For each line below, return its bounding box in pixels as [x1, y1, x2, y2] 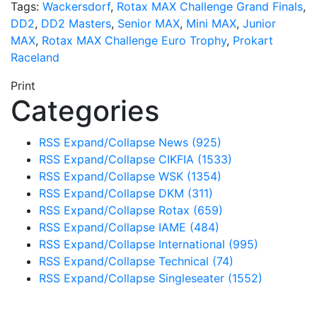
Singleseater [158, 270, 228, 285]
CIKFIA [158, 151, 197, 166]
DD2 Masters [41, 16, 111, 30]
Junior [243, 16, 276, 30]
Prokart [233, 33, 273, 47]
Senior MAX [117, 16, 180, 30]
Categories [11, 93, 159, 128]
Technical [158, 253, 212, 268]
